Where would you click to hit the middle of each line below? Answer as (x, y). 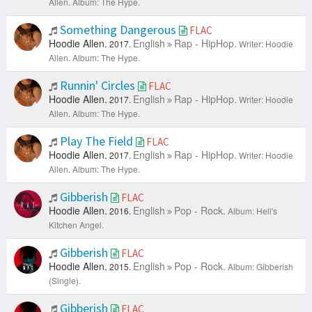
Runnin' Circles (97, 86)
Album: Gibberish (260, 267)
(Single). (65, 281)
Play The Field (96, 141)
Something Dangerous (118, 30)
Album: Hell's (252, 211)
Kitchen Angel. (76, 225)
